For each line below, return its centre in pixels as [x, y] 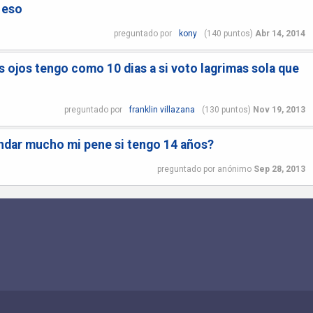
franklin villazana [162, 109]
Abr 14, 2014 [280, 33]
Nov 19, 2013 [279, 109]
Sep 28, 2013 [279, 169]
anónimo [234, 169]
